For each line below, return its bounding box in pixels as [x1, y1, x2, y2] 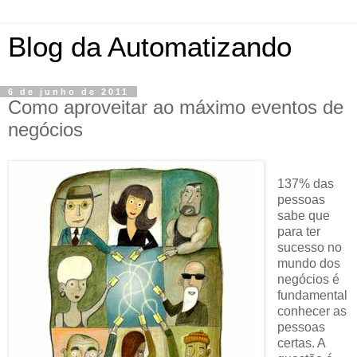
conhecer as [277, 304, 347, 318]
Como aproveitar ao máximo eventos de [8, 96, 343, 118]
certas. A [277, 335, 325, 350]
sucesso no [277, 240, 342, 254]
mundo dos [277, 256, 340, 270]
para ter [277, 224, 320, 238]
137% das [277, 176, 334, 190]
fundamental [277, 288, 347, 302]
